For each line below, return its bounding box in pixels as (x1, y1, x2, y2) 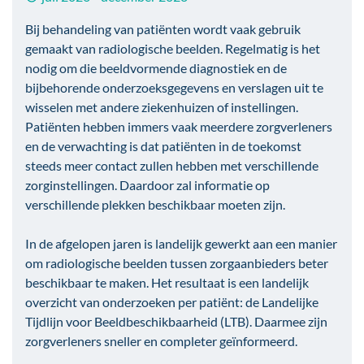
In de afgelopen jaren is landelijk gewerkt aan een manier (25, 236, 337, 252)
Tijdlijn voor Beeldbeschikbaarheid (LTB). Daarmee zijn (25, 314, 327, 330)
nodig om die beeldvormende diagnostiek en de (25, 60, 287, 76)
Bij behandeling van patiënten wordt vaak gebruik (25, 21, 301, 37)
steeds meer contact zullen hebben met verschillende (25, 158, 318, 174)
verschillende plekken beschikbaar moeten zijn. (25, 197, 285, 213)
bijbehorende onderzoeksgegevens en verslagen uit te (25, 80, 323, 96)
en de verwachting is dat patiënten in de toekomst (25, 138, 301, 154)
